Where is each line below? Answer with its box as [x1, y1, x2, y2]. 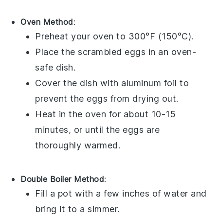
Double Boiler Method [20, 174, 105, 184]
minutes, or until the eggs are [35, 124, 160, 135]
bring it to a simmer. [35, 203, 120, 214]
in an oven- [145, 46, 197, 57]
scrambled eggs [78, 46, 146, 57]
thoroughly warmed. [35, 140, 121, 150]
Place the [35, 46, 78, 57]
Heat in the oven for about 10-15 [35, 109, 176, 119]
